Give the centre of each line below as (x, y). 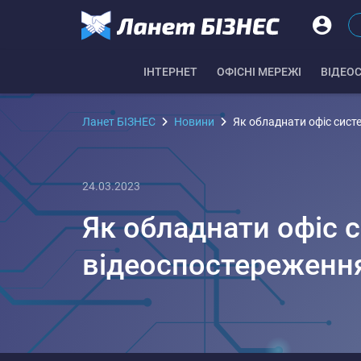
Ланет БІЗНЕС (119, 122)
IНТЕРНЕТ (170, 72)
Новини (194, 122)
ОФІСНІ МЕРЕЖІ (259, 72)
